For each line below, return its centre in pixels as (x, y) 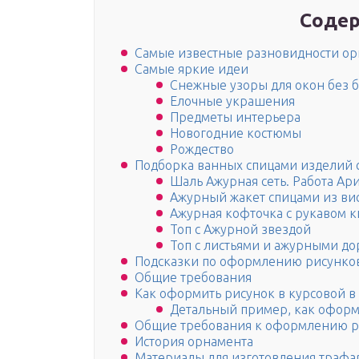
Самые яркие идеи (192, 69)
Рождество (202, 149)
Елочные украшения (232, 101)
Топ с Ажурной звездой (240, 230)
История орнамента (194, 342)
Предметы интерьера (235, 117)
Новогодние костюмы (236, 133)
